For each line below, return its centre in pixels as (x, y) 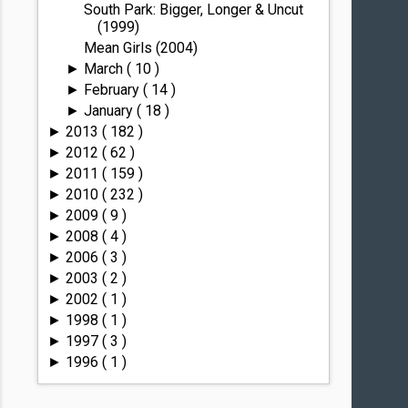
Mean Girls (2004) (141, 48)
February (113, 90)
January (110, 111)
